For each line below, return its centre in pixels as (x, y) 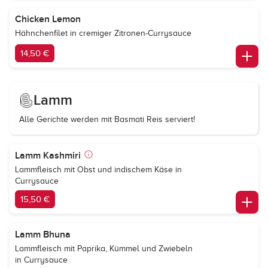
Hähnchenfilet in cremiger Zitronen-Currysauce (103, 33)
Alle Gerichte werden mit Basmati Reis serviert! (107, 119)
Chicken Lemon (48, 19)
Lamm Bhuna (43, 234)
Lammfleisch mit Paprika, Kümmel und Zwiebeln (104, 249)
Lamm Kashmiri (48, 156)
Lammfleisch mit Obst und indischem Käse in (98, 170)
